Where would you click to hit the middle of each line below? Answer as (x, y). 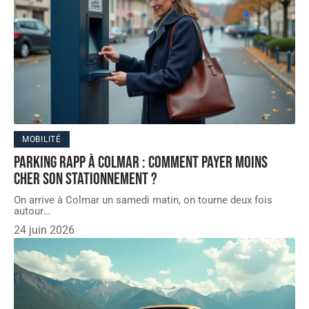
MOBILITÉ (42, 139)
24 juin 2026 (44, 230)
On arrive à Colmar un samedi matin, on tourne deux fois (143, 200)
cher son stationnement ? (86, 179)
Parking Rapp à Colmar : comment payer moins (141, 162)
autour (29, 211)
